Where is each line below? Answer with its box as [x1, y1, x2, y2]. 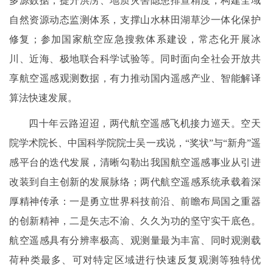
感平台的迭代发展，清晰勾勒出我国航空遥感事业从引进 [9, 157, 261, 168]
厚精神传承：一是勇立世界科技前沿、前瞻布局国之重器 [9, 196, 261, 207]
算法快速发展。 [9, 93, 77, 104]
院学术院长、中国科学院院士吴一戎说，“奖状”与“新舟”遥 [9, 138, 261, 149]
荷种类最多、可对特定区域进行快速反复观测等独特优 [9, 255, 261, 266]
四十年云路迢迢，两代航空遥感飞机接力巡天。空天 [29, 118, 261, 129]
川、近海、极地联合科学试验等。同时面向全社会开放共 [9, 54, 261, 65]
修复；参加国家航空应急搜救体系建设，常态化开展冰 [9, 34, 261, 45]
